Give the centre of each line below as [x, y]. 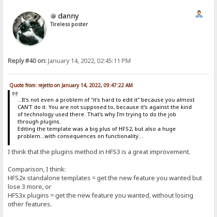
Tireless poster [70, 24]
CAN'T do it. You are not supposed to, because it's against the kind [104, 107]
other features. [31, 204]
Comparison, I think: [37, 169]
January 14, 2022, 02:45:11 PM [89, 61]
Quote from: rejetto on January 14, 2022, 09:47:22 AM [71, 85]
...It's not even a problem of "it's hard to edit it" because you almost [106, 100]
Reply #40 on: [27, 61]
